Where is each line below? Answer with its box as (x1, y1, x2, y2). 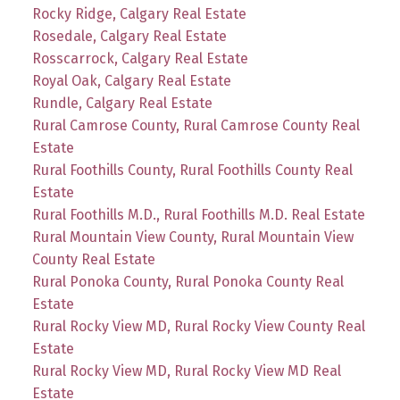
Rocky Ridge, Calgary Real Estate (31, 4, 246, 22)
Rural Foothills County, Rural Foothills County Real (31, 161, 353, 179)
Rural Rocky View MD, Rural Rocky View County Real (31, 317, 365, 335)
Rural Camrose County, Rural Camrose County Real (31, 116, 360, 134)
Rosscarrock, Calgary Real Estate (31, 49, 248, 67)
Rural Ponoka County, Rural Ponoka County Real (31, 272, 344, 290)
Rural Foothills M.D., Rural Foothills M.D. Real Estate (31, 205, 365, 223)
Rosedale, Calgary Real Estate (31, 27, 227, 45)
